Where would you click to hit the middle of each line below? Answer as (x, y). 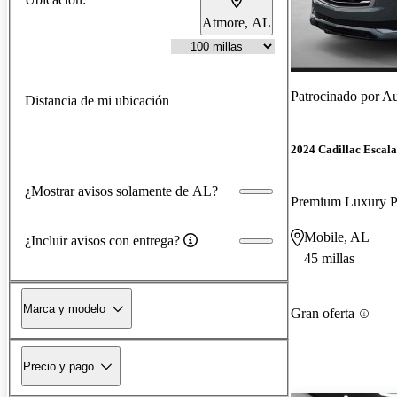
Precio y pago (58, 366)
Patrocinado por (336, 96)
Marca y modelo (64, 308)
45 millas (329, 259)
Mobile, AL (337, 237)
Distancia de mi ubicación (97, 100)
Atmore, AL (237, 22)
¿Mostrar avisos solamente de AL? (121, 191)
